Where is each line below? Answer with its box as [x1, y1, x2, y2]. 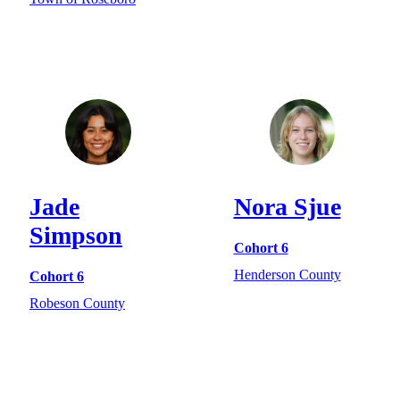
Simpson [29, 221, 122, 249]
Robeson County [29, 296, 125, 312]
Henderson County [233, 267, 341, 283]
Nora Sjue [233, 192, 341, 221]
